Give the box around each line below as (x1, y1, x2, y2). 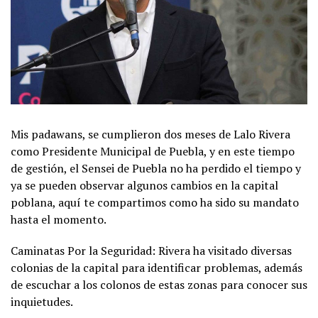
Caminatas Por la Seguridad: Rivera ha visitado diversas (11, 242, 292, 258)
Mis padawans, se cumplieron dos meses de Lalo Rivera (11, 126, 290, 142)
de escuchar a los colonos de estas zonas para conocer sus (11, 276, 307, 292)
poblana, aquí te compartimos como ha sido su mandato (11, 194, 299, 210)
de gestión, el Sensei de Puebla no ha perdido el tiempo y (11, 160, 301, 176)
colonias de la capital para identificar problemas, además (11, 259, 302, 275)
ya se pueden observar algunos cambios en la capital (11, 177, 278, 193)
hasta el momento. (11, 211, 106, 227)
